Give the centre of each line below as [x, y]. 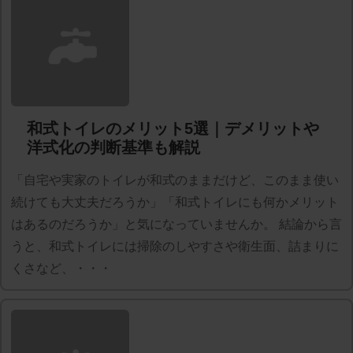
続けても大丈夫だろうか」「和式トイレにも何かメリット [175, 202]
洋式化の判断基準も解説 [113, 147]
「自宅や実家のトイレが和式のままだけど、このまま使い [175, 180]
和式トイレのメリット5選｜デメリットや [173, 128]
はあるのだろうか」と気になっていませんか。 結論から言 [176, 224]
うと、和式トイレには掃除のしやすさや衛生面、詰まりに [175, 246]
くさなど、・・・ [61, 268]
